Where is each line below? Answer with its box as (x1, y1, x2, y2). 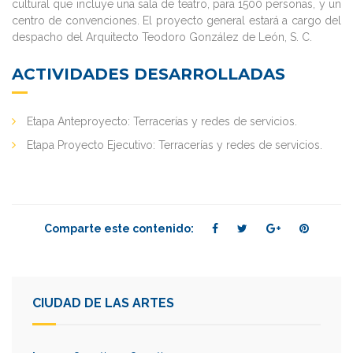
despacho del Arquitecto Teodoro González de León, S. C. (12, 30, 312, 43)
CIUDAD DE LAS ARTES (32, 295, 174, 310)
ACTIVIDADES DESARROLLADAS (12, 64, 285, 84)
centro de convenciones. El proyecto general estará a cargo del (12, 13, 341, 27)
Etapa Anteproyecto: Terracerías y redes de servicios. (24, 114, 297, 128)
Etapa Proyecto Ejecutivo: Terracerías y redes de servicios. (24, 138, 322, 151)
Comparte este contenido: (44, 221, 196, 235)
